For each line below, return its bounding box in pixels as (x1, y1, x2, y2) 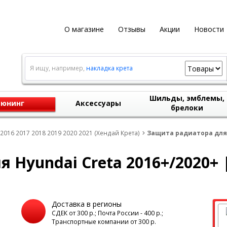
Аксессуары (75, 98, 121, 108)
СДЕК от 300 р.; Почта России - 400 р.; (51, 209, 163, 217)
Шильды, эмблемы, (149, 93, 224, 103)
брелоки (171, 103, 203, 112)
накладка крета (86, 64, 133, 72)
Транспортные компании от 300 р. (51, 217, 156, 226)
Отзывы (118, 24, 145, 34)
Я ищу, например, (29, 64, 86, 72)
